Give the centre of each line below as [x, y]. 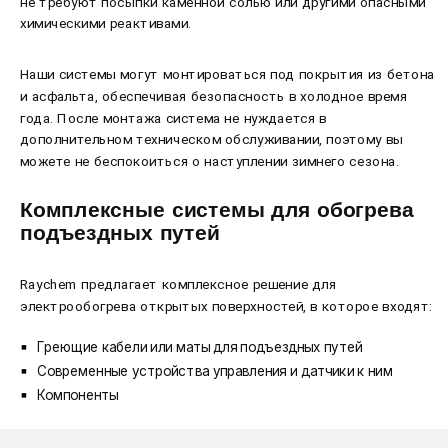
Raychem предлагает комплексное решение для [178, 284]
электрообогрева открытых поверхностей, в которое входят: [228, 306]
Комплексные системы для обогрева [217, 210]
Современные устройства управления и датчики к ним [215, 371]
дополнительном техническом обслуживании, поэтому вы [212, 139]
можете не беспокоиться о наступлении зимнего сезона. [211, 161]
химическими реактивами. [108, 23]
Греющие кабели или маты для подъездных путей [199, 347]
